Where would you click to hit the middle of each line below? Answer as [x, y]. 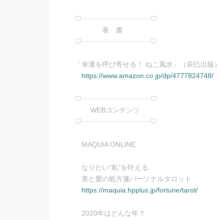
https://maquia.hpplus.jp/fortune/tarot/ [140, 190]
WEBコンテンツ [107, 110]
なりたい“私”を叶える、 [115, 167]
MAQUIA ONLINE [105, 144]
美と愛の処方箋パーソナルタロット [133, 179]
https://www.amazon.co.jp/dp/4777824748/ [148, 76]
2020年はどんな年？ [110, 213]
